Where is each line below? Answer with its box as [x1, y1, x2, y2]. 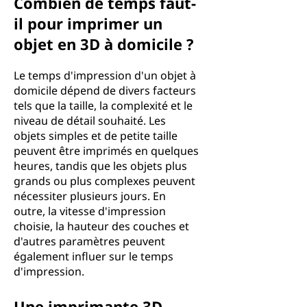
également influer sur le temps [14, 249, 173, 264]
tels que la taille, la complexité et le [14, 98, 193, 113]
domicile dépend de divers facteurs [14, 83, 196, 98]
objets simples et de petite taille [14, 128, 177, 143]
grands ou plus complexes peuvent [14, 173, 195, 188]
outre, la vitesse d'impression [14, 204, 166, 219]
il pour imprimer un [14, 13, 162, 34]
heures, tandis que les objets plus [14, 158, 187, 173]
